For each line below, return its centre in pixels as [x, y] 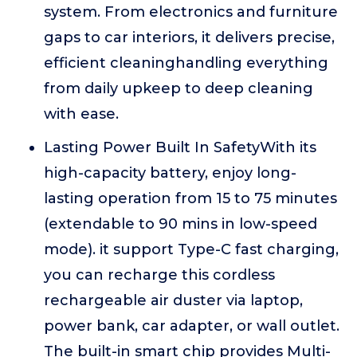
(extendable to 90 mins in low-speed [180, 224]
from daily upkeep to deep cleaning [178, 88]
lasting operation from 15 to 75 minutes [190, 198]
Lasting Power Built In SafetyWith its [180, 147]
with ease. [81, 114]
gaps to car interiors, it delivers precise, [189, 37]
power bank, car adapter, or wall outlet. [192, 326]
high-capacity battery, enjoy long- [170, 173]
